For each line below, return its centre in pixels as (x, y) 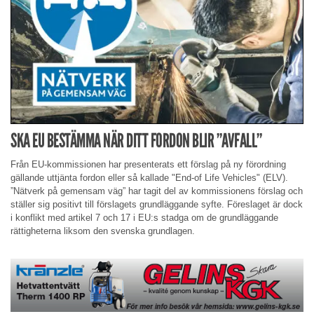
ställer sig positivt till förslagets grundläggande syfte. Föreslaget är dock (157, 205)
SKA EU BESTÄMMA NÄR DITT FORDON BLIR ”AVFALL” (136, 141)
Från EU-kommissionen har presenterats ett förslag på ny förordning (148, 165)
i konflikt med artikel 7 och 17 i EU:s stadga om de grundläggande (144, 218)
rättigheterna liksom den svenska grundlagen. (103, 231)
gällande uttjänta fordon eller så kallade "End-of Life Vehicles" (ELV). (149, 178)
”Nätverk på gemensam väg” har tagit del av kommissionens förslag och (157, 191)
